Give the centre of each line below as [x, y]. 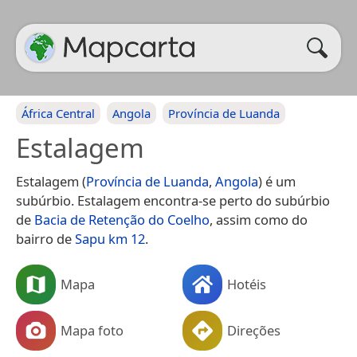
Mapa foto [92, 330]
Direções [254, 330]
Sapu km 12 [110, 239]
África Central [58, 113]
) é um [277, 181]
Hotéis [247, 284]
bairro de [45, 239]
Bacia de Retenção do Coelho [122, 220]
